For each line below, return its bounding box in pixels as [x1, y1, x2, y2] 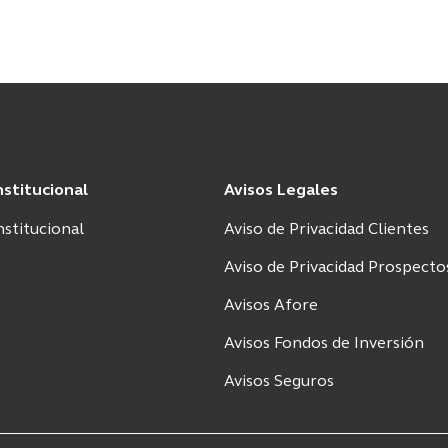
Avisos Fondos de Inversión [224, 335, 424, 352]
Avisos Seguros [224, 373, 334, 390]
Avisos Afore [224, 297, 318, 314]
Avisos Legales [224, 182, 338, 199]
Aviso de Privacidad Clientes [224, 221, 429, 238]
